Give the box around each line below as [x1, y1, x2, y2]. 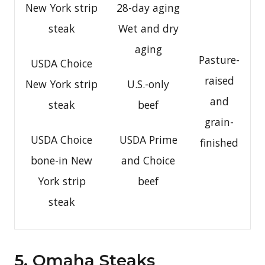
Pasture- [199, 52, 240, 67]
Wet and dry [118, 21, 179, 35]
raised [204, 73, 234, 88]
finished [200, 135, 238, 150]
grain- [205, 114, 234, 129]
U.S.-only [127, 76, 169, 91]
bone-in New [31, 153, 92, 167]
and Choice [121, 153, 175, 167]
